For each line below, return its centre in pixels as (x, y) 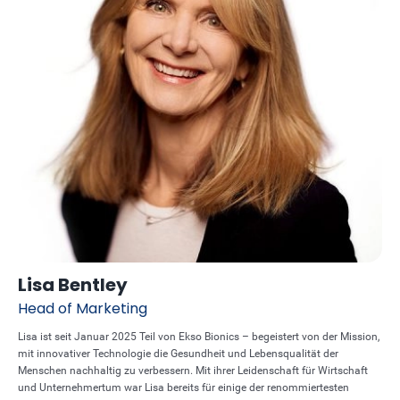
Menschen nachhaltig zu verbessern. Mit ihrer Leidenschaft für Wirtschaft (193, 371)
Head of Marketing (83, 308)
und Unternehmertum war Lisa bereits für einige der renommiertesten (183, 387)
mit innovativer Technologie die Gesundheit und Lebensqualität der (178, 354)
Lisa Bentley (73, 285)
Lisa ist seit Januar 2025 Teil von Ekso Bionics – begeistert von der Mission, (199, 337)
